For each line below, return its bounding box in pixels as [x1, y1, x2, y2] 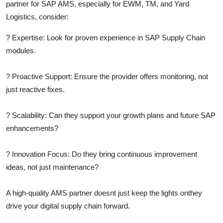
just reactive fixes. [6, 85, 65, 94]
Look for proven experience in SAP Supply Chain [45, 33, 205, 42]
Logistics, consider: [6, 12, 69, 21]
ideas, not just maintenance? [6, 162, 99, 171]
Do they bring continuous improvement [70, 149, 197, 158]
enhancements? [6, 123, 58, 132]
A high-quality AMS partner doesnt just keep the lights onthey [6, 188, 202, 197]
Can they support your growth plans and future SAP [47, 111, 216, 119]
